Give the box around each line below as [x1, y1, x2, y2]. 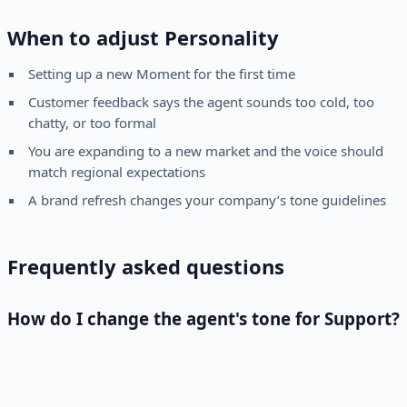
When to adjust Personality [7, 24, 279, 52]
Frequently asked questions [7, 253, 284, 281]
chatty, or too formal [27, 114, 156, 133]
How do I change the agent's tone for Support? [7, 307, 400, 331]
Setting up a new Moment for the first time [27, 65, 295, 84]
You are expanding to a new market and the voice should [27, 142, 383, 161]
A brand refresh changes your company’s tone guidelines [27, 191, 386, 210]
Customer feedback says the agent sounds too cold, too [27, 93, 374, 112]
